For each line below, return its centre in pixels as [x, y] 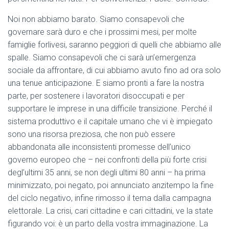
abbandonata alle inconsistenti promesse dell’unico [99, 147]
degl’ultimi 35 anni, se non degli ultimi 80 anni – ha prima [107, 173]
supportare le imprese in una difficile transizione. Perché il [110, 109]
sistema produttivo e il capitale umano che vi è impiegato [110, 122]
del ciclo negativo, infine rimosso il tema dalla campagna [109, 198]
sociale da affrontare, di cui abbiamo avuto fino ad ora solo [114, 71]
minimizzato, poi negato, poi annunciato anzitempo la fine [111, 186]
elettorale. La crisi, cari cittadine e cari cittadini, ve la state [110, 211]
